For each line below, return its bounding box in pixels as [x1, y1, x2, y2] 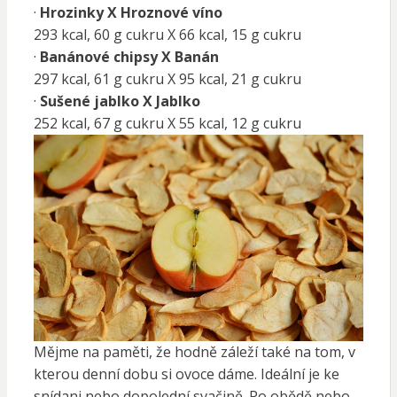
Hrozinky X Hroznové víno [39, 2, 222, 22]
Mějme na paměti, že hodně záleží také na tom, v [33, 342, 355, 362]
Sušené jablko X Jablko [39, 90, 200, 111]
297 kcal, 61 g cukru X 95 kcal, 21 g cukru [33, 68, 301, 89]
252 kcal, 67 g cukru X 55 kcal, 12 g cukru [33, 113, 301, 133]
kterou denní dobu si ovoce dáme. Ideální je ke [33, 364, 339, 385]
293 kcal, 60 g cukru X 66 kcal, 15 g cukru [33, 24, 301, 44]
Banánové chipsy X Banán [39, 46, 219, 66]
